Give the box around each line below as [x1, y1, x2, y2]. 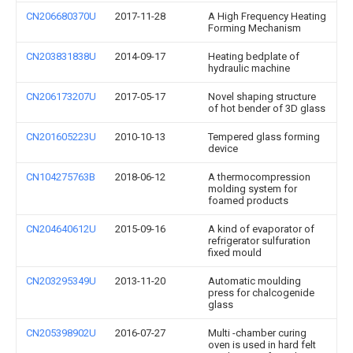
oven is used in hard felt [208, 339, 316, 351]
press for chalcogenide [208, 287, 314, 299]
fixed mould [208, 247, 262, 258]
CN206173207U [26, 91, 96, 102]
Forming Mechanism [208, 22, 301, 34]
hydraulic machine [208, 62, 290, 74]
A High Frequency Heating [208, 10, 326, 22]
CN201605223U [26, 131, 96, 143]
